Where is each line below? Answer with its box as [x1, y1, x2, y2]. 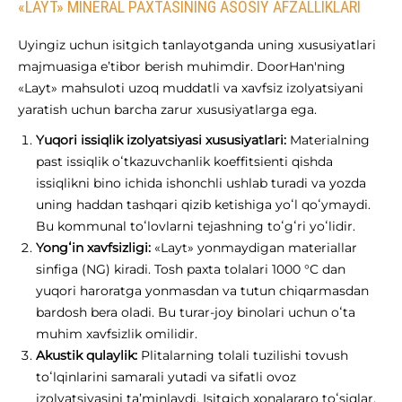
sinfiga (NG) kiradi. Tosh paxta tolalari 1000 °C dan [36, 261, 345, 278]
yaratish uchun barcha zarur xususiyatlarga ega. [18, 101, 317, 118]
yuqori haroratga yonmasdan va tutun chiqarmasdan [36, 283, 369, 300]
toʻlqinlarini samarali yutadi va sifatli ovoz [36, 369, 296, 386]
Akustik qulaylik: [36, 347, 137, 364]
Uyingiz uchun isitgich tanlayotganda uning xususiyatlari [18, 37, 376, 54]
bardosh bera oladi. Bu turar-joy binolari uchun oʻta [36, 304, 355, 321]
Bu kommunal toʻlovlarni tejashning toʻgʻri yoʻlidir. [36, 218, 355, 235]
